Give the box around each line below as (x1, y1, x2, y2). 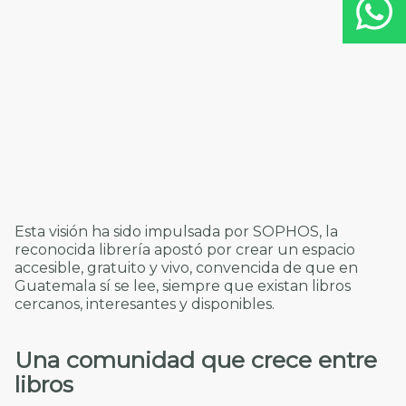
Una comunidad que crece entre (14, 345, 377, 373)
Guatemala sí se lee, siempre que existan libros (14, 277, 351, 295)
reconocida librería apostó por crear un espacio (14, 241, 355, 259)
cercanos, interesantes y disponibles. (14, 295, 275, 314)
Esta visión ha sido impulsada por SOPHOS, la (14, 223, 338, 241)
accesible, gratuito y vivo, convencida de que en (14, 259, 358, 277)
